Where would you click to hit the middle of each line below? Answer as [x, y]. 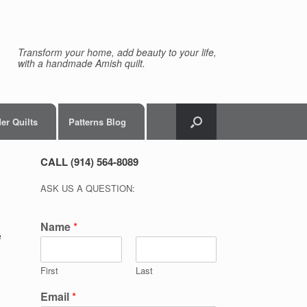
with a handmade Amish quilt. [82, 63]
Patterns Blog [97, 122]
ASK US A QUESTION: [88, 188]
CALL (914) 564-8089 [90, 162]
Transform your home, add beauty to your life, [117, 52]
